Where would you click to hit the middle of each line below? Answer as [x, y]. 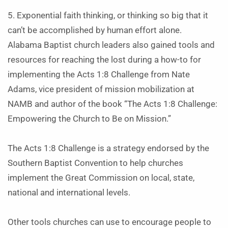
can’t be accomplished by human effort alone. [95, 30]
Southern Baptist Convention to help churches [95, 163]
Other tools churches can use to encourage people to [109, 222]
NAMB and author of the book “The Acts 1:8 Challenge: [112, 104]
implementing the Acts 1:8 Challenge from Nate [99, 75]
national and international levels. [69, 193]
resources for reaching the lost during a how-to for [104, 60]
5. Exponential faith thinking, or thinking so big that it [108, 16]
